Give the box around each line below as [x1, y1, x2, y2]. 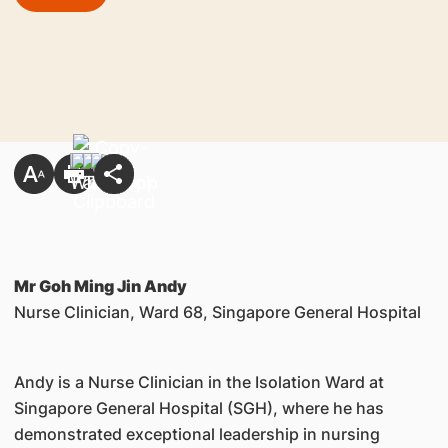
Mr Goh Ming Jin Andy [13, 276, 187, 296]
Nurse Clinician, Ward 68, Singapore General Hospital [13, 302, 421, 322]
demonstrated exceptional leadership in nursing [13, 424, 380, 444]
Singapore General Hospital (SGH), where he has [13, 398, 384, 418]
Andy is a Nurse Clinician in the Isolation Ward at [13, 372, 384, 392]
